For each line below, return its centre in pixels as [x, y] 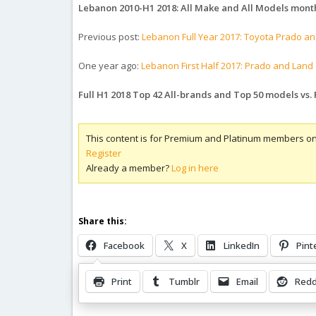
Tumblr [184, 281]
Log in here [195, 168]
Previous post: [110, 37]
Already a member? [129, 168]
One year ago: [110, 66]
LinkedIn [242, 245]
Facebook [124, 245]
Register [104, 153]
